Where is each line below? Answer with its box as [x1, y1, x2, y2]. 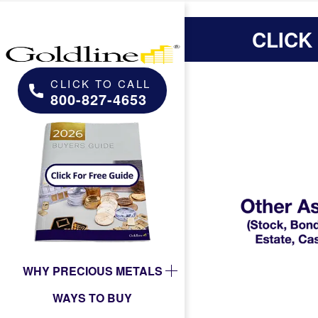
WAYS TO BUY [53, 289, 132, 306]
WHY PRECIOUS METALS [22, 262, 163, 279]
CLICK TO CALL [50, 76, 151, 91]
